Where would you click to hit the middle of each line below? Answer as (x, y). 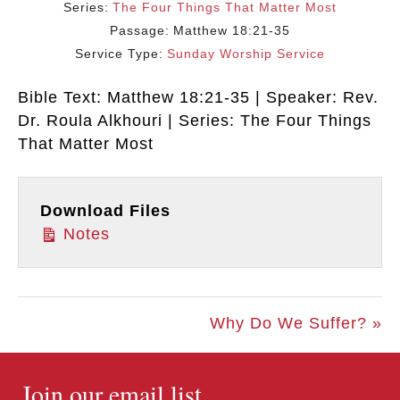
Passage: (140, 31)
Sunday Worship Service (246, 54)
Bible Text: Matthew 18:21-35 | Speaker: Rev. (198, 98)
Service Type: (119, 54)
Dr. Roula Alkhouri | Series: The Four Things (195, 121)
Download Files (105, 211)
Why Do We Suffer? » (296, 324)
